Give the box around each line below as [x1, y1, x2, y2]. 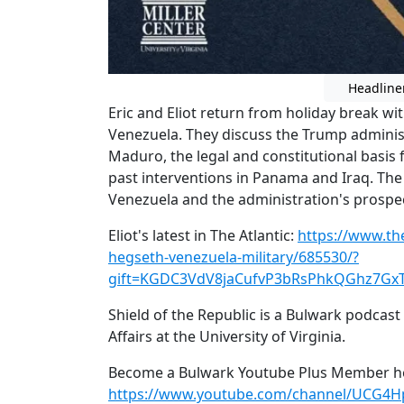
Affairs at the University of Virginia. [108, 326, 345, 346]
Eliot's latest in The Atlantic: [108, 225, 298, 245]
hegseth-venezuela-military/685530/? [108, 246, 359, 267]
